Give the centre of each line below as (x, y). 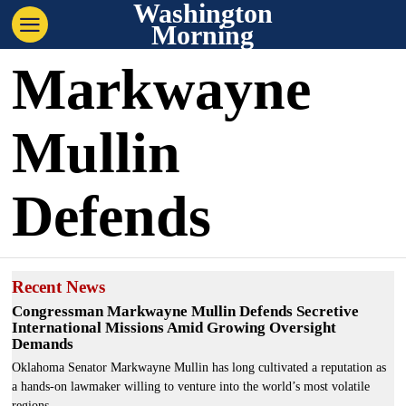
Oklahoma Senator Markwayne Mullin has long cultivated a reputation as (199, 367)
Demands (43, 344)
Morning (203, 35)
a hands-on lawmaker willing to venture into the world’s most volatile (191, 387)
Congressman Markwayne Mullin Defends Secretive (186, 311)
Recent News (59, 287)
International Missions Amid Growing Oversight (174, 328)
